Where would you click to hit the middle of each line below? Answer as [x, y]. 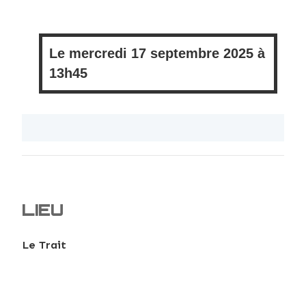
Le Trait [44, 245]
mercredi [98, 53]
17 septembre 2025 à [196, 53]
